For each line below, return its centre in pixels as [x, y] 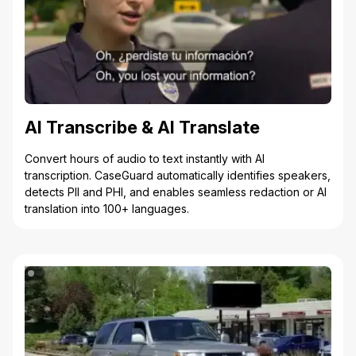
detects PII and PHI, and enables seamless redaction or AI [176, 192]
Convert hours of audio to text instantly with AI [145, 158]
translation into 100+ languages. [107, 208]
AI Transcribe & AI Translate [142, 127]
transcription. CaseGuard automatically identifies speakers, [178, 175]
